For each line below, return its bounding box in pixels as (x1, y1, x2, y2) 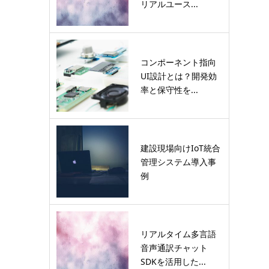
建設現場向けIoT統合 (141, 142, 220, 154)
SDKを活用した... (141, 255, 206, 267)
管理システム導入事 (141, 156, 216, 168)
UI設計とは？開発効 (141, 70, 217, 82)
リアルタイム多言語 (141, 228, 216, 240)
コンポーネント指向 (141, 56, 216, 68)
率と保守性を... (141, 83, 198, 95)
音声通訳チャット (141, 241, 208, 253)
